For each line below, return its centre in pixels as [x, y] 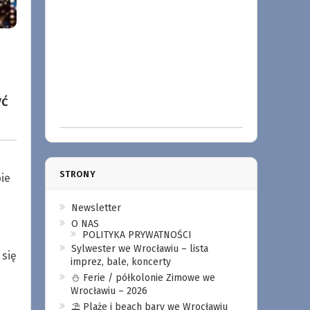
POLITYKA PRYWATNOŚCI [137, 235]
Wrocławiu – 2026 [109, 291]
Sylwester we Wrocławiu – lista [139, 249]
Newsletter [96, 208]
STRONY [77, 174]
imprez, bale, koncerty [120, 262]
